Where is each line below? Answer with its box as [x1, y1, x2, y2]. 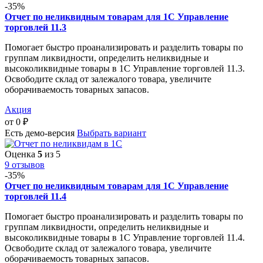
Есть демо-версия [5, 127, 75, 138]
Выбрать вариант [77, 127, 146, 138]
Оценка [5, 149, 38, 159]
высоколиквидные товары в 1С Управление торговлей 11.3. [5, 63, 245, 73]
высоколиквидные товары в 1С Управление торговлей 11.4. [5, 232, 245, 242]
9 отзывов [5, 159, 45, 170]
